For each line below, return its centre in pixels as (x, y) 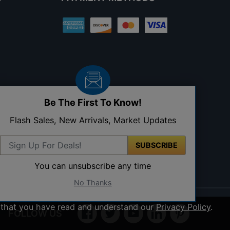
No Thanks (93, 182)
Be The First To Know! (93, 102)
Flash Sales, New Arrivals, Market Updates (93, 120)
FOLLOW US (35, 214)
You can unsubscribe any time (93, 166)
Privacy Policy (183, 207)
